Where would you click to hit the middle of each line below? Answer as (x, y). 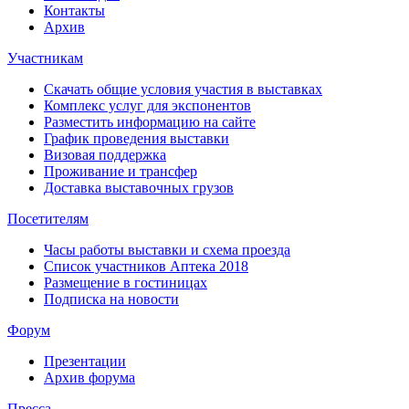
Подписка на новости (111, 299)
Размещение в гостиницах (126, 282)
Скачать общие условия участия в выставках (183, 89)
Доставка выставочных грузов (139, 187)
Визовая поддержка (105, 154)
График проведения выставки (136, 138)
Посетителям (48, 218)
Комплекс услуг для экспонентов (147, 105)
